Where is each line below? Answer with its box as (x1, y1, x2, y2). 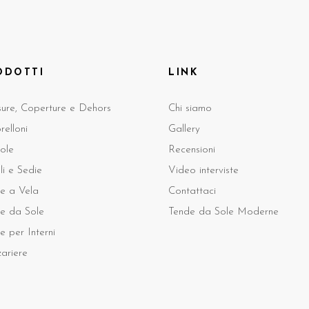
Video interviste (168, 166, 239, 177)
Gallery (168, 124, 200, 135)
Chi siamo (168, 103, 212, 114)
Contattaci (168, 186, 216, 197)
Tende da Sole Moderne (168, 207, 279, 218)
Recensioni (168, 145, 215, 156)
